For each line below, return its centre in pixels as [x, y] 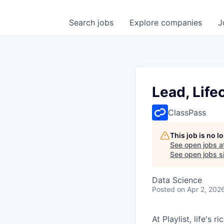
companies [181, 22]
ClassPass [187, 112]
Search [83, 22]
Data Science [177, 180]
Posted [163, 189]
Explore [145, 22]
